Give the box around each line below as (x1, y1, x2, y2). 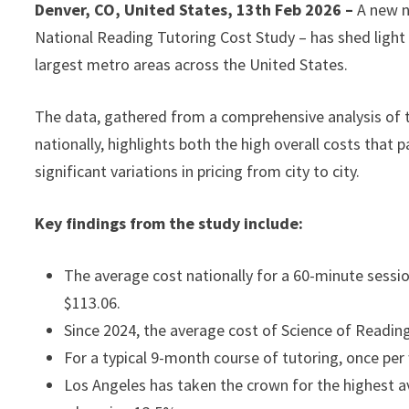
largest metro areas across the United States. (35, 54, 349, 75)
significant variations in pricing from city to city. (35, 161, 361, 182)
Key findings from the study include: (35, 213, 304, 234)
